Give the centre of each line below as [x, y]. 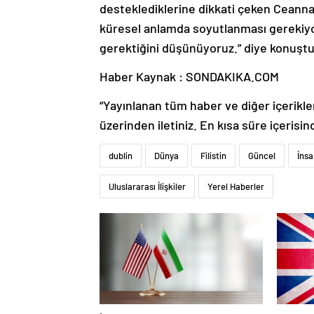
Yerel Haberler [236, 186]
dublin [121, 155]
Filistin [213, 155]
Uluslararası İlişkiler [147, 186]
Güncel [262, 155]
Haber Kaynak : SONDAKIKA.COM [189, 76]
